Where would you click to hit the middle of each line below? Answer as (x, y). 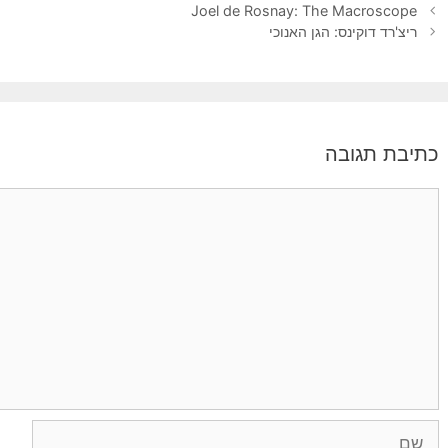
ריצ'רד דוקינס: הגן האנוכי (343, 32)
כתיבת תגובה (382, 154)
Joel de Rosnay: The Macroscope (304, 11)
